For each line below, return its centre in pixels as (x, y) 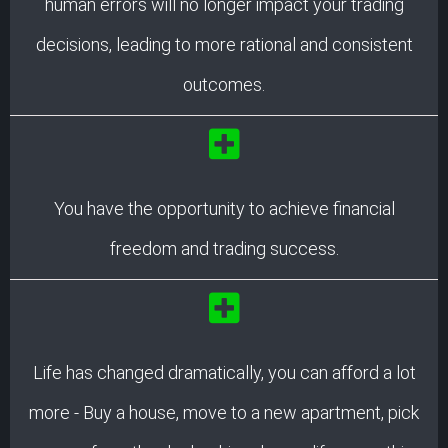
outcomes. (224, 84)
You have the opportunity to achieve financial (224, 208)
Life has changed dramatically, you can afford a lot (224, 372)
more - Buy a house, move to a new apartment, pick (224, 412)
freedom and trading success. (224, 248)
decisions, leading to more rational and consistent (224, 44)
